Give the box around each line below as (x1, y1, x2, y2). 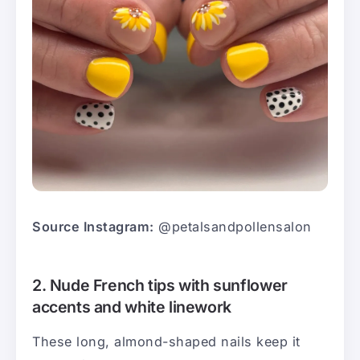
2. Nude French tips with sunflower (32, 275, 288, 295)
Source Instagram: (32, 218, 154, 235)
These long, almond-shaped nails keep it (32, 333, 301, 350)
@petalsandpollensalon (153, 218, 312, 235)
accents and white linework (32, 297, 231, 317)
